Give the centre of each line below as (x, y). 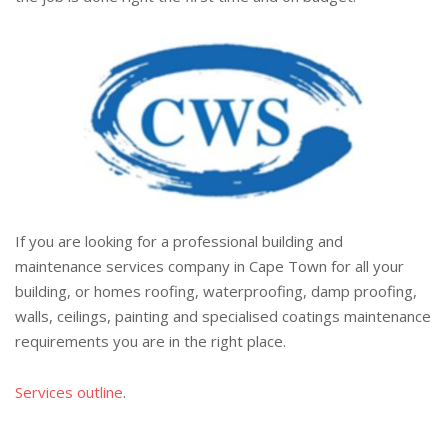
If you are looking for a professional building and (179, 241)
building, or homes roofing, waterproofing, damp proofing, (216, 291)
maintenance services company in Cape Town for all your (209, 266)
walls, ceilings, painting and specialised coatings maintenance (223, 316)
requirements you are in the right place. (150, 341)
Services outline (69, 392)
